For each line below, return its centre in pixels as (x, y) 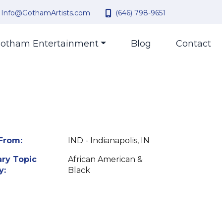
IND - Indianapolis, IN (109, 140)
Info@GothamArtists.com (46, 13)
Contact (194, 44)
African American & (105, 159)
